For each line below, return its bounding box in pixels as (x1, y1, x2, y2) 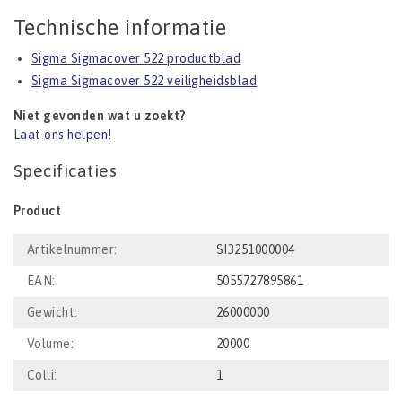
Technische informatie (13, 15, 227, 40)
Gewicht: (27, 305, 78, 320)
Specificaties (13, 161, 118, 181)
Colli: (27, 368, 57, 383)
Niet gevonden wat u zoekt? (13, 109, 187, 124)
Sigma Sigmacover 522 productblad (31, 51, 241, 66)
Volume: (27, 336, 74, 352)
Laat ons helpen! (13, 127, 112, 143)
